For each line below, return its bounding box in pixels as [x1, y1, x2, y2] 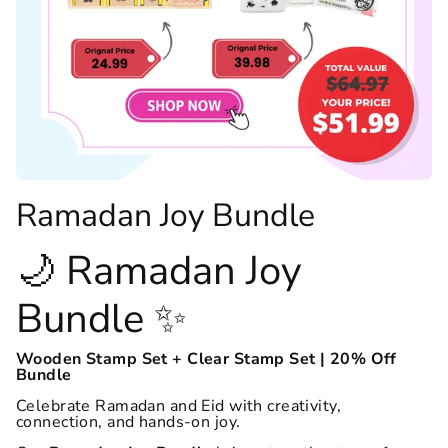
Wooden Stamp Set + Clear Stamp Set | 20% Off [16, 348, 397, 370]
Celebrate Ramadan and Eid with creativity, [16, 395, 342, 417]
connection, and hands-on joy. [16, 411, 241, 433]
